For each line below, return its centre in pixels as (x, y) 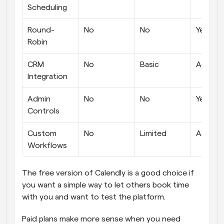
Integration (47, 77)
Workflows (47, 146)
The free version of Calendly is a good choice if (108, 173)
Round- (41, 30)
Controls (43, 111)
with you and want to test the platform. (95, 197)
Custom (42, 134)
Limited (153, 134)
